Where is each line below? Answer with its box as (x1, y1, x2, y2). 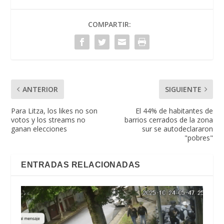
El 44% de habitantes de (135, 105, 213, 115)
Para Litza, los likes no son (11, 105, 98, 115)
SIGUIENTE (164, 84, 201, 94)
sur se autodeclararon (141, 123, 213, 133)
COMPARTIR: (88, 19, 131, 29)
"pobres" (184, 132, 213, 142)
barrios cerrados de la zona (124, 114, 213, 124)
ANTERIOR (22, 84, 58, 94)
